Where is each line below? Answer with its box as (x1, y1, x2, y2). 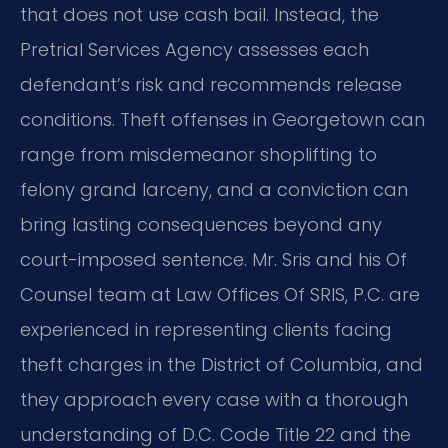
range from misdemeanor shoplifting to (20, 142, 377, 168)
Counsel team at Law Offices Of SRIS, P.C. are (20, 282, 420, 308)
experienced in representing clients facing (20, 317, 392, 343)
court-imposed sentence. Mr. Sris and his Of (20, 247, 407, 273)
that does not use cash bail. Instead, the (20, 2, 379, 28)
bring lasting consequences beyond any (20, 212, 382, 238)
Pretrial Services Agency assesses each (20, 37, 369, 63)
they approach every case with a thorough (20, 387, 408, 413)
